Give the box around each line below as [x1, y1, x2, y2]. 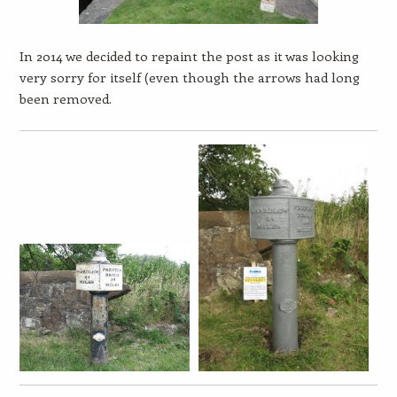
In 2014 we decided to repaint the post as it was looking [19, 46, 359, 65]
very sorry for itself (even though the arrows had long [19, 67, 360, 86]
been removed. [19, 89, 112, 107]
